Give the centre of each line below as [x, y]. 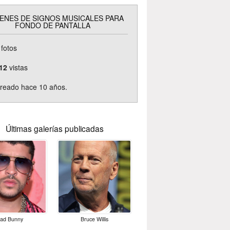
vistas [17, 67]
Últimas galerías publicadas [54, 128]
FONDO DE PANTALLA [52, 25]
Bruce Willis [94, 219]
